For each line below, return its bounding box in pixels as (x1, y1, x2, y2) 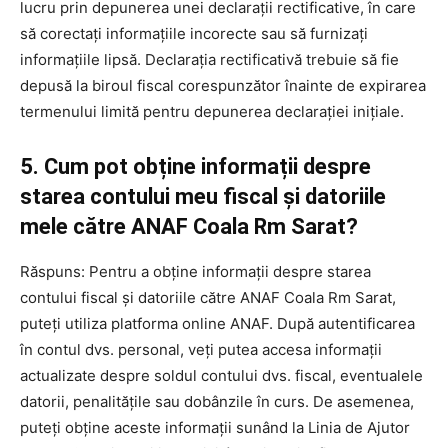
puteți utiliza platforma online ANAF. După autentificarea (20, 313, 415, 333)
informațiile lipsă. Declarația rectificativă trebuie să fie (20, 49, 399, 69)
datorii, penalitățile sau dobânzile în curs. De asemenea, (20, 391, 414, 411)
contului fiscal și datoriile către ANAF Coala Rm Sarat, (20, 287, 396, 307)
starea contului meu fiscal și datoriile (20, 183, 386, 209)
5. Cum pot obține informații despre (20, 153, 371, 179)
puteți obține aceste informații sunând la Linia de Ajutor (20, 417, 410, 437)
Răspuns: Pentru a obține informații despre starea (20, 261, 371, 281)
